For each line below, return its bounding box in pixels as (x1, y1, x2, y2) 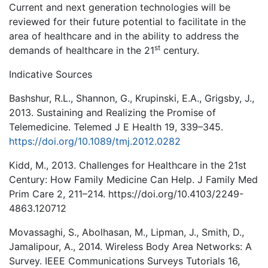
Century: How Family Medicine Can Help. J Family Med (9, 173, 258, 186)
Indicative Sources (9, 68, 92, 81)
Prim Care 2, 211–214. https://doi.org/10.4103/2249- (9, 188, 243, 200)
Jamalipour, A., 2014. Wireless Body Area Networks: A (9, 240, 252, 253)
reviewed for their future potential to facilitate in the (9, 16, 246, 28)
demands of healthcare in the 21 (9, 44, 154, 57)
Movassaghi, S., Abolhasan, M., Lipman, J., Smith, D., (9, 226, 244, 239)
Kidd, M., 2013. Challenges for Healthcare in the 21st (9, 159, 246, 172)
